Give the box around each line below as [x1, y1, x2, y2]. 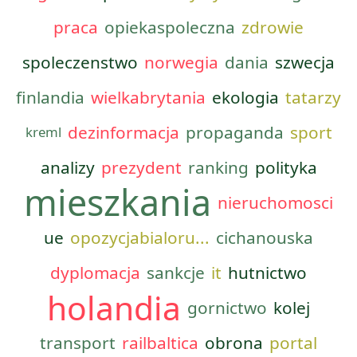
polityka [254, 156, 317, 178]
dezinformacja [67, 121, 179, 143]
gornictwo [187, 296, 267, 319]
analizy [40, 156, 95, 178]
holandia [47, 285, 181, 330]
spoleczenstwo [22, 51, 138, 73]
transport [40, 331, 116, 354]
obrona [205, 331, 263, 354]
